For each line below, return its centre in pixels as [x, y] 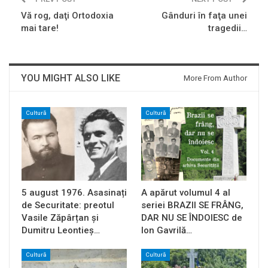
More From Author [215, 78]
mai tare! [40, 28]
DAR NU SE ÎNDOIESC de [192, 217]
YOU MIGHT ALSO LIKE [71, 78]
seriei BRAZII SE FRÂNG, [192, 205]
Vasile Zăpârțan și [60, 217]
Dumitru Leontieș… [61, 230]
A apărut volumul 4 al [186, 192]
